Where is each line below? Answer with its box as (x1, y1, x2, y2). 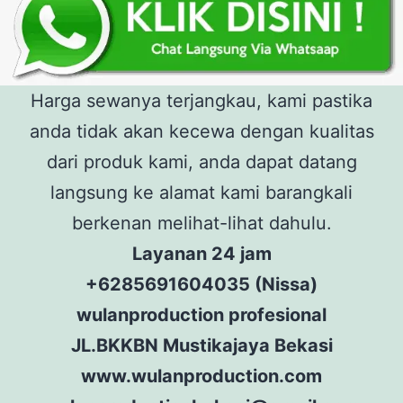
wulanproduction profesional (76, 303, 327, 326)
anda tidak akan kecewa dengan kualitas (29, 120, 374, 142)
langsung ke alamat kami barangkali (50, 181, 353, 203)
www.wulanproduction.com (81, 364, 322, 387)
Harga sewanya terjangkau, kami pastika (31, 89, 372, 112)
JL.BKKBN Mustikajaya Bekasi (70, 334, 333, 356)
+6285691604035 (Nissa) (85, 273, 318, 295)
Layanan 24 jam (131, 242, 272, 264)
